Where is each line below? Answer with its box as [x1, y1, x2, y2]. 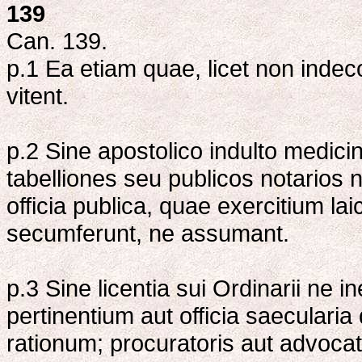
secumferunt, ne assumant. [6, 220, 289, 247]
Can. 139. [6, 27, 107, 55]
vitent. [6, 82, 69, 110]
